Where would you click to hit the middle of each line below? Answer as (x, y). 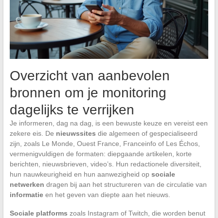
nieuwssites (76, 134)
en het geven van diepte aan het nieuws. (107, 195)
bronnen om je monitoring (88, 93)
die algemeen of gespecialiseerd (146, 134)
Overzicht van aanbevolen (90, 76)
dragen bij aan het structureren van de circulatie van (125, 185)
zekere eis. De (33, 134)
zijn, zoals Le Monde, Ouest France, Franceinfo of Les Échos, (105, 144)
